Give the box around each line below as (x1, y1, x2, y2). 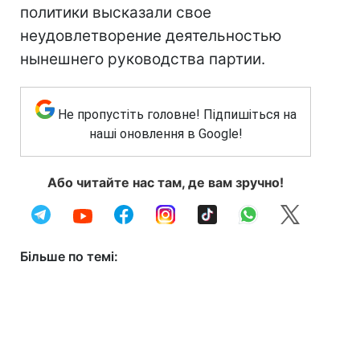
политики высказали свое (20, 3, 211, 22)
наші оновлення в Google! (88, 126, 243, 141)
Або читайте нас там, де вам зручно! (47, 174, 284, 190)
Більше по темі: (20, 248, 118, 264)
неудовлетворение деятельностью (20, 27, 281, 45)
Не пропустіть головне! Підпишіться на (57, 107, 297, 122)
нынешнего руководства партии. (20, 50, 265, 68)
